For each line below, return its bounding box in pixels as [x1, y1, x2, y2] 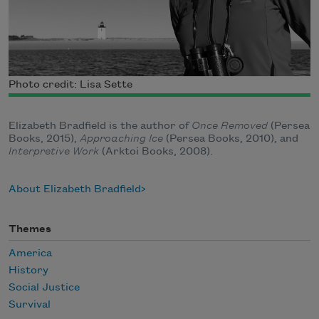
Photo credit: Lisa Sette [9, 78, 132, 90]
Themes [9, 223, 51, 235]
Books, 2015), [9, 132, 80, 145]
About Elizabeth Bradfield [9, 183, 141, 195]
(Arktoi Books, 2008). [99, 145, 213, 157]
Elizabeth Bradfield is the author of [9, 120, 192, 132]
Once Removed [192, 120, 271, 132]
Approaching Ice [80, 132, 163, 145]
